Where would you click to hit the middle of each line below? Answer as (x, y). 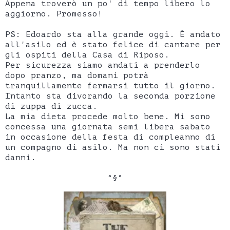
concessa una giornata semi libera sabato (108, 127)
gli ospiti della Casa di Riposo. (87, 55)
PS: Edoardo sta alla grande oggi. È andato (113, 35)
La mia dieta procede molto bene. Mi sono (108, 117)
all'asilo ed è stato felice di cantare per (113, 45)
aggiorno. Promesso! (54, 14)
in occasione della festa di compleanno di (110, 137)
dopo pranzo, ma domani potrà (77, 76)
